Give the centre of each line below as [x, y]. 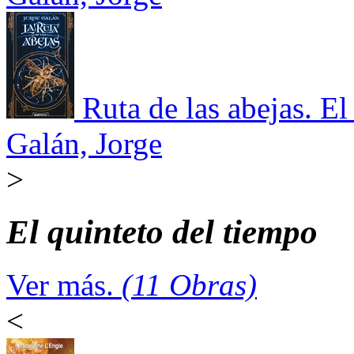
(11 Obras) [189, 285]
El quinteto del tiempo [162, 232]
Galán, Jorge [84, 144]
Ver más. [64, 285]
